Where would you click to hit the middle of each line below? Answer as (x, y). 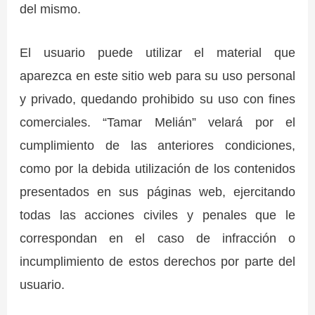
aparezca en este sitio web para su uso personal (157, 76)
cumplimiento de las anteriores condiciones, (157, 146)
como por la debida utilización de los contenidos (157, 169)
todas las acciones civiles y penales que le (157, 215)
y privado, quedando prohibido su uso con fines (157, 99)
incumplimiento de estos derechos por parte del (157, 262)
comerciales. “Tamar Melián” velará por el (157, 122)
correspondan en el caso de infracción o (157, 238)
